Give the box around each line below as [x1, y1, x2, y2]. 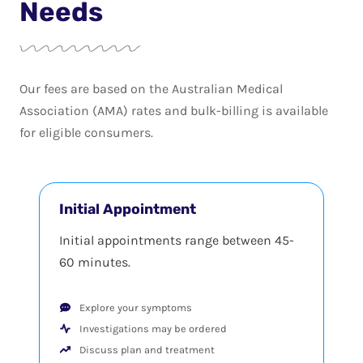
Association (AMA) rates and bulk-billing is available [19, 102, 328, 118]
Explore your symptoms [79, 301, 192, 314]
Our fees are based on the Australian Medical [19, 80, 283, 96]
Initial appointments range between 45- [59, 232, 294, 248]
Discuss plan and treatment [79, 343, 215, 356]
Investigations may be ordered [79, 322, 227, 335]
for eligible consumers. [19, 124, 153, 140]
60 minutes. [59, 254, 130, 270]
